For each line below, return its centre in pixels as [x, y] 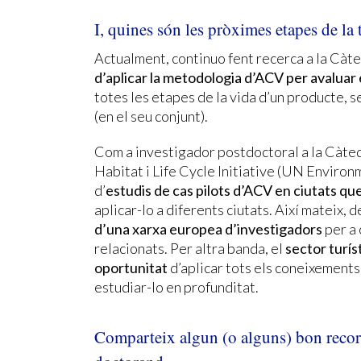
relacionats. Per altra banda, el [190, 248]
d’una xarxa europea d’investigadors [208, 228]
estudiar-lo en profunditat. [176, 286]
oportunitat [131, 267]
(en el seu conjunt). [151, 116]
